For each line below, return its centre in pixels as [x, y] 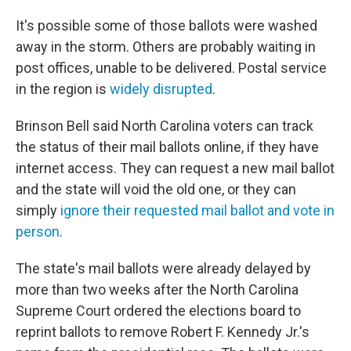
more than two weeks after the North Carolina [157, 289]
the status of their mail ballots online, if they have [167, 147]
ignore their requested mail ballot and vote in [197, 210]
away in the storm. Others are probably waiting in [166, 47]
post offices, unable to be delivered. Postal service [171, 68]
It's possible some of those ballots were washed [166, 25]
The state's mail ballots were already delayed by [163, 268]
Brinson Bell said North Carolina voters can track [165, 126]
